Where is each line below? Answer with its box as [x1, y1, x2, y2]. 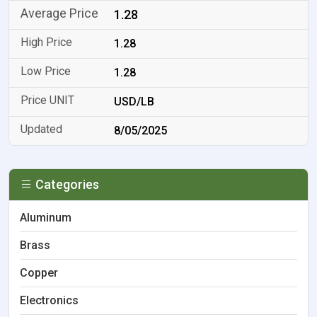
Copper [20, 266, 58, 279]
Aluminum [20, 211, 71, 224]
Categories [33, 177, 99, 192]
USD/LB [114, 95, 155, 108]
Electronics [20, 294, 79, 307]
